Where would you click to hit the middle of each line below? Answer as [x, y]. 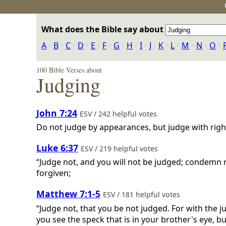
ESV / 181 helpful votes [143, 194]
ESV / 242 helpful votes [119, 114]
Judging [68, 84]
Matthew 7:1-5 [68, 193]
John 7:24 [57, 113]
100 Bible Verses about [69, 70]
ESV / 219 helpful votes [120, 148]
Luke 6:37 [57, 148]
